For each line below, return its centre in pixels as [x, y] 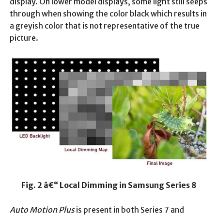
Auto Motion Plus [42, 209]
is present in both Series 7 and [129, 209]
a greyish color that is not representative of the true [105, 26]
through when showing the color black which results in [108, 14]
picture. [24, 38]
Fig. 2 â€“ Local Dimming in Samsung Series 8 [108, 185]
